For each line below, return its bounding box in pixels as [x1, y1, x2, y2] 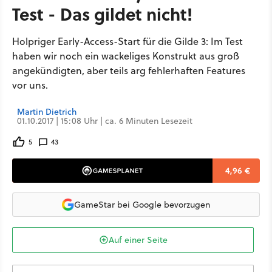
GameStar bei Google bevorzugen [74, 198, 210, 211]
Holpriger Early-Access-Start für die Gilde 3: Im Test [12, 35, 243, 48]
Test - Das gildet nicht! [12, 1, 192, 26]
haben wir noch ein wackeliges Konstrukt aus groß [12, 49, 239, 63]
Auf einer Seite [108, 234, 168, 246]
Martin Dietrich [17, 106, 76, 118]
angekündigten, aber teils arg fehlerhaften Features [12, 64, 245, 77]
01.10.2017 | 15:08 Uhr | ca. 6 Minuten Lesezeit [17, 115, 192, 127]
